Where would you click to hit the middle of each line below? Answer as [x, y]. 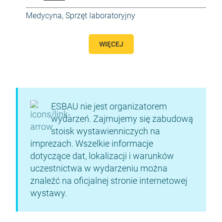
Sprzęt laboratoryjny [100, 16]
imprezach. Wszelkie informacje [92, 143]
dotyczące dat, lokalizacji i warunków [102, 156]
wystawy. [49, 193]
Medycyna [44, 16]
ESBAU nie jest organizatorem [109, 106]
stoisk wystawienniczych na [106, 131]
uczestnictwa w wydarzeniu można [99, 168]
